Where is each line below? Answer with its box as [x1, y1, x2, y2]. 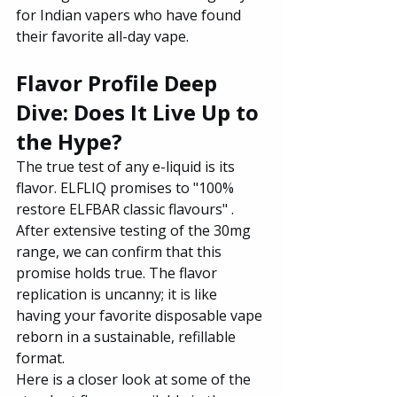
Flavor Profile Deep [16, 67, 222, 97]
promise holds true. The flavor [16, 262, 221, 283]
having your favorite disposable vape [16, 305, 266, 325]
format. [16, 347, 65, 368]
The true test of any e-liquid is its [16, 156, 238, 176]
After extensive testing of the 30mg [16, 220, 254, 240]
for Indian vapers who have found [16, 4, 245, 25]
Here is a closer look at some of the [16, 369, 254, 389]
